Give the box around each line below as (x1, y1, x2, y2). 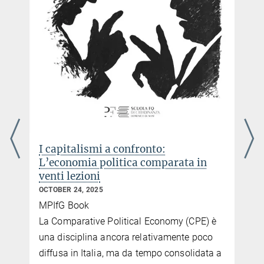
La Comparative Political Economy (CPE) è (39, 216, 217, 227)
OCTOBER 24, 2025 (39, 185, 103, 194)
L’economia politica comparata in (39, 156, 207, 169)
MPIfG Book (39, 200, 89, 212)
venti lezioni (39, 169, 100, 183)
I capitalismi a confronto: (39, 142, 166, 156)
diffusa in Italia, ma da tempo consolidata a (39, 247, 222, 259)
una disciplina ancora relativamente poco (39, 232, 213, 243)
